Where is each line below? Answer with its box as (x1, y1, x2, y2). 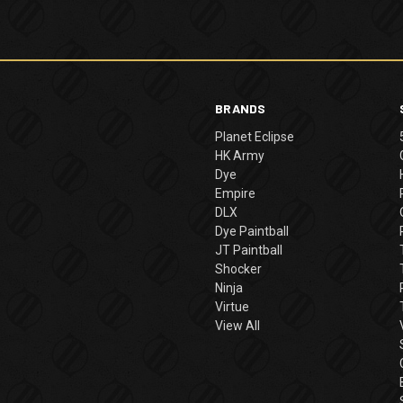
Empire (215, 185, 256, 201)
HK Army (215, 148, 265, 163)
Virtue (215, 299, 250, 314)
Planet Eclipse (215, 129, 295, 144)
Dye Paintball (215, 223, 290, 238)
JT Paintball (215, 242, 283, 257)
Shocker (215, 261, 263, 276)
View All (215, 318, 261, 333)
